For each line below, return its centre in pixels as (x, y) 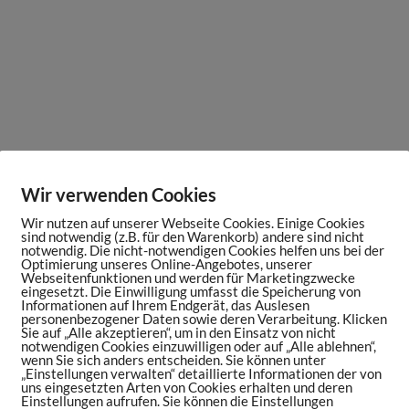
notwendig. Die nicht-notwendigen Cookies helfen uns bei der (203, 250)
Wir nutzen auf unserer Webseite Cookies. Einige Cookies (193, 223)
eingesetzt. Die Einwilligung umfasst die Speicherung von (191, 291)
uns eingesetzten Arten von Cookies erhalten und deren (187, 387)
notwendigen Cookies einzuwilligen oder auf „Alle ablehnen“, (199, 346)
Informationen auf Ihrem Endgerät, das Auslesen (165, 305)
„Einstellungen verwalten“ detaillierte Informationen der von (201, 373)
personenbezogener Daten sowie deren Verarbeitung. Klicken (204, 319)
